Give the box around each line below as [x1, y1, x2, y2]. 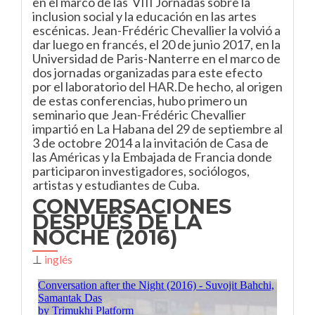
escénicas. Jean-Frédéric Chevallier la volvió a [32, 22, 281, 38]
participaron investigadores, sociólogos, [32, 163, 250, 179]
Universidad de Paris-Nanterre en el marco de [32, 51, 281, 66]
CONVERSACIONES [32, 194, 231, 219]
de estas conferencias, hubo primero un [32, 93, 247, 108]
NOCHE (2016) [32, 225, 178, 250]
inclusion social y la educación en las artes [32, 8, 257, 24]
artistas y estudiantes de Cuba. [32, 177, 200, 193]
